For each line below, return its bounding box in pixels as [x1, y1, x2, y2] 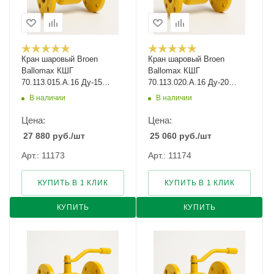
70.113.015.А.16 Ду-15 [21, 78, 102, 87]
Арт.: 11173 [21, 150, 65, 160]
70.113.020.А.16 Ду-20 [148, 78, 229, 87]
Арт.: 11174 [148, 150, 191, 160]
